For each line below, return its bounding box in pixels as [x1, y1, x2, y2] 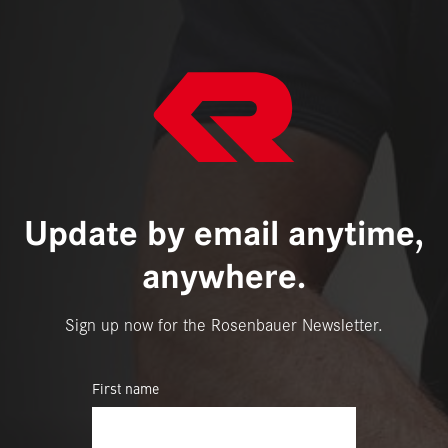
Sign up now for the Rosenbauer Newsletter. [65, 312, 383, 336]
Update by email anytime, [24, 212, 424, 255]
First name [92, 378, 159, 398]
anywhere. [142, 255, 306, 298]
